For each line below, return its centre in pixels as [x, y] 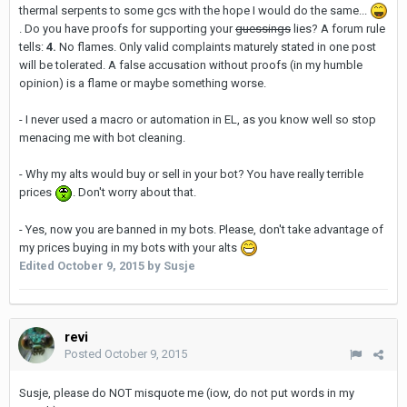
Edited [38, 266]
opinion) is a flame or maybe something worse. [143, 84]
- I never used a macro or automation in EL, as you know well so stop [198, 120]
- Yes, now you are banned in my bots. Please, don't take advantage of [201, 229]
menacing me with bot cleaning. [102, 138]
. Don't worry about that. [134, 193]
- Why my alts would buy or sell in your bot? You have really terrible [191, 174]
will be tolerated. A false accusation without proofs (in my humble [191, 65]
